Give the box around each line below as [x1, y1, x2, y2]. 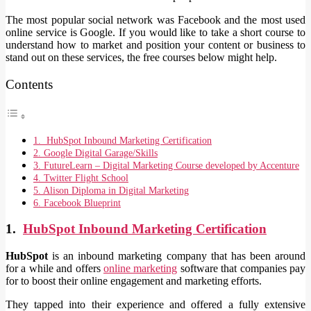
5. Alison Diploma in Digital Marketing [33, 184, 189, 196]
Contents [6, 77, 53, 92]
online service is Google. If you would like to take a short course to [6, 26, 305, 39]
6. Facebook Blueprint [33, 196, 121, 208]
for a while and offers [6, 262, 103, 274]
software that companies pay [177, 262, 306, 274]
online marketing [103, 262, 178, 274]
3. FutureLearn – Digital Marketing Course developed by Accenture [33, 159, 299, 171]
